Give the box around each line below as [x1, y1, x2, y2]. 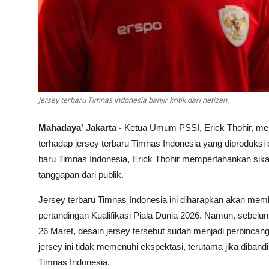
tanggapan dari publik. [38, 169, 124, 180]
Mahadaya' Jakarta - [38, 122, 124, 133]
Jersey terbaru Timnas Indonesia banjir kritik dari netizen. [38, 95, 229, 106]
